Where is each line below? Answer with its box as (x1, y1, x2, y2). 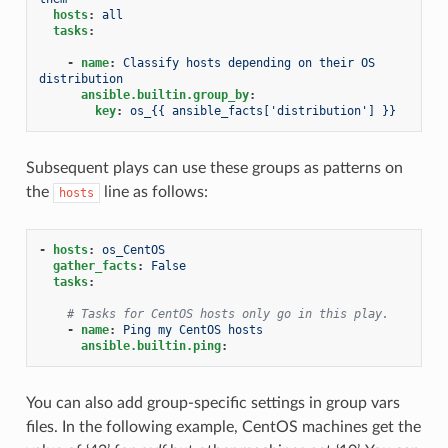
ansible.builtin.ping (80, 338, 221, 353)
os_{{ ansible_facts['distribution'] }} (129, 103, 396, 118)
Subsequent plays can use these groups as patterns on (25, 159, 403, 176)
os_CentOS (101, 242, 165, 257)
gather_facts (52, 258, 137, 273)
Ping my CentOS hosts (122, 322, 263, 337)
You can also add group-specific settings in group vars (25, 394, 400, 411)
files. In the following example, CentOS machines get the (25, 418, 421, 435)
